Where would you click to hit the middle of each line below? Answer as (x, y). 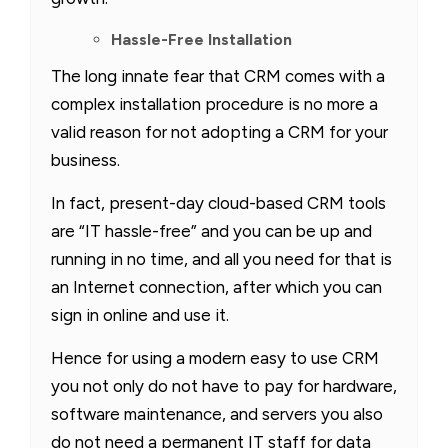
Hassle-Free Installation (201, 39)
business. (85, 159)
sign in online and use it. (140, 314)
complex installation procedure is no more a (214, 103)
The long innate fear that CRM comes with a (218, 75)
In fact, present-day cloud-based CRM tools (218, 202)
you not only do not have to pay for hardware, (224, 385)
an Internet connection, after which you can (216, 286)
